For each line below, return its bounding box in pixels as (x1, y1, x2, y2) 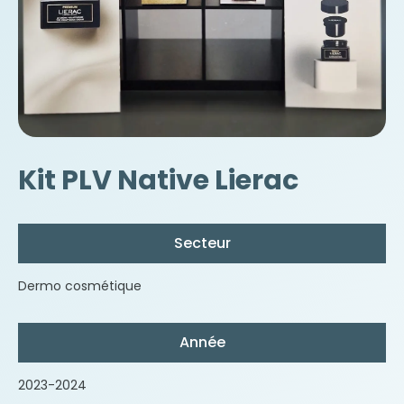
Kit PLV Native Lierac (18, 161, 298, 199)
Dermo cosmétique (18, 277, 142, 295)
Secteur (173, 233, 231, 253)
